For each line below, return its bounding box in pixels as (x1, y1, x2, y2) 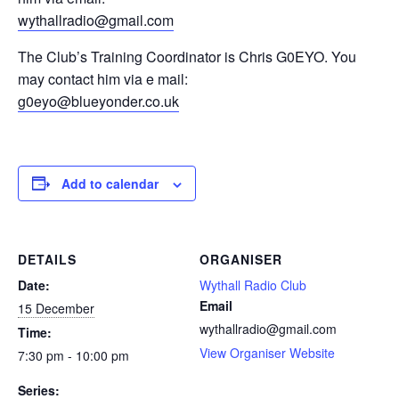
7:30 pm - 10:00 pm (18, 346, 129, 364)
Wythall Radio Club (199, 275, 306, 294)
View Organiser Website (199, 343, 335, 362)
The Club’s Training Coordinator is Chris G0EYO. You (18, 45, 356, 67)
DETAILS (18, 249, 77, 268)
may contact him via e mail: (18, 68, 188, 89)
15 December (18, 298, 94, 317)
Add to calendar (61, 174, 159, 192)
